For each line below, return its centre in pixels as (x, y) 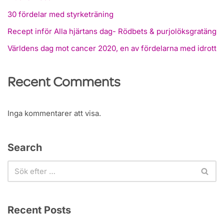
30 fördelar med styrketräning (60, 14)
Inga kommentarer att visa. (54, 113)
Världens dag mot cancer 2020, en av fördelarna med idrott (112, 48)
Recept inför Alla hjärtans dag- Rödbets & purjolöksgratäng (112, 31)
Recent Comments (64, 84)
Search (25, 148)
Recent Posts (39, 210)
